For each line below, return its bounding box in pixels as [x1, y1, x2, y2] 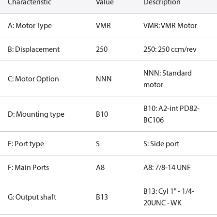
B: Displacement [8, 44, 60, 54]
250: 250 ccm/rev [143, 44, 197, 54]
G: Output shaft [8, 192, 56, 201]
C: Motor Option [8, 74, 59, 83]
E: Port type [8, 139, 44, 148]
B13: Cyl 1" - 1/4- [143, 186, 194, 196]
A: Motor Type [8, 20, 52, 30]
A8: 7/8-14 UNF [143, 162, 191, 172]
